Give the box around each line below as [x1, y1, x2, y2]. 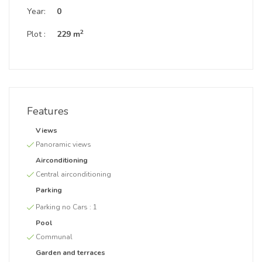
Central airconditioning [36, 170, 111, 179]
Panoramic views [36, 140, 91, 149]
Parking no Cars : [36, 202, 93, 212]
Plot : [27, 29, 46, 40]
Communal [36, 232, 73, 242]
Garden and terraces [36, 248, 105, 257]
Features [27, 104, 68, 118]
